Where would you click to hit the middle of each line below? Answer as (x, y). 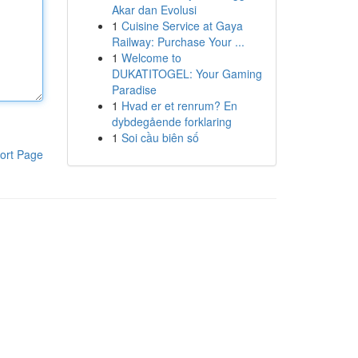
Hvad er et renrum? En (179, 105)
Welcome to (151, 58)
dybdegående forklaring (171, 121)
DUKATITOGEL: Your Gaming (187, 74)
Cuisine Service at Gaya (182, 26)
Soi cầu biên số (160, 137)
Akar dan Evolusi (154, 10)
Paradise (134, 89)
